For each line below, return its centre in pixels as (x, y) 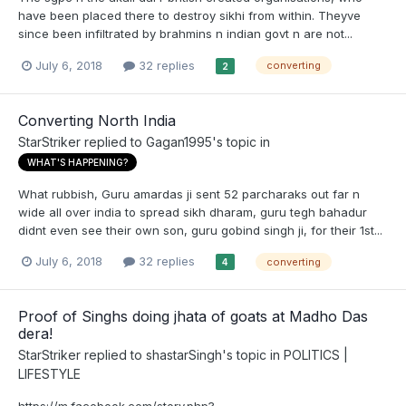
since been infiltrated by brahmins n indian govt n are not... (185, 34)
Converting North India (97, 120)
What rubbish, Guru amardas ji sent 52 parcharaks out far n (189, 193)
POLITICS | (316, 355)
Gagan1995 (179, 141)
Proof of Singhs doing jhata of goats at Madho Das (193, 317)
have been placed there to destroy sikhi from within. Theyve (189, 16)
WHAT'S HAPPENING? (77, 162)
